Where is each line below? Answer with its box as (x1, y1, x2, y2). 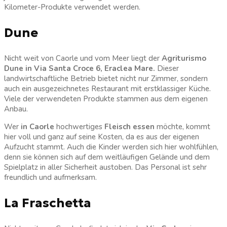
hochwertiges (56, 122, 102, 132)
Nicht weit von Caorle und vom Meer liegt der (4, 53, 162, 64)
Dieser (157, 63, 179, 74)
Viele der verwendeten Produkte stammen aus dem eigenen (4, 94, 208, 104)
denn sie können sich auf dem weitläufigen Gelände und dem (4, 152, 210, 163)
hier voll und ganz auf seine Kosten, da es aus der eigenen (4, 132, 199, 142)
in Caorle (21, 122, 56, 132)
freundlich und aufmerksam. (4, 172, 97, 183)
